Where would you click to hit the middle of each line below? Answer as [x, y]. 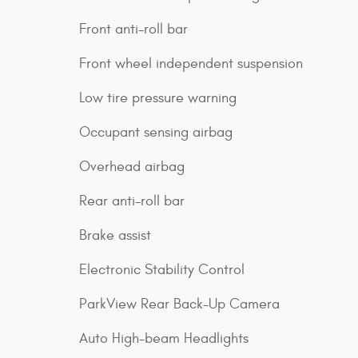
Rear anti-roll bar [132, 201]
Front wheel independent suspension [191, 64]
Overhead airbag [132, 167]
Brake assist [115, 235]
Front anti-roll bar [133, 29]
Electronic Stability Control [162, 270]
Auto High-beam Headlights [164, 338]
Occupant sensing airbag [156, 132]
